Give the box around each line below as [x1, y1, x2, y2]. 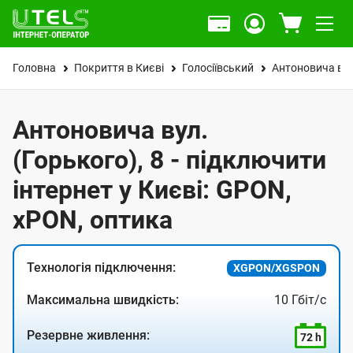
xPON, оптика [13, 205, 173, 235]
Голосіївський [182, 61, 254, 74]
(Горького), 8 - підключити [13, 145, 326, 175]
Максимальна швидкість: [27, 292, 179, 307]
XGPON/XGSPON [233, 262, 320, 274]
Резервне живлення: [27, 328, 150, 343]
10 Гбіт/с [274, 292, 326, 307]
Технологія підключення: [27, 260, 176, 275]
